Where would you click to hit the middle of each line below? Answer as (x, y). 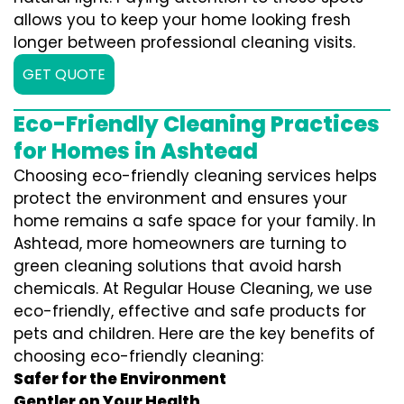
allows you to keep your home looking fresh (182, 20)
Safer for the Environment (120, 379)
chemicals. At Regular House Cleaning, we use (193, 289)
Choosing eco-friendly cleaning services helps (195, 176)
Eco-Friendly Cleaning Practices (197, 124)
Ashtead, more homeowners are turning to (180, 243)
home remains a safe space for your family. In (195, 221)
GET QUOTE (64, 74)
